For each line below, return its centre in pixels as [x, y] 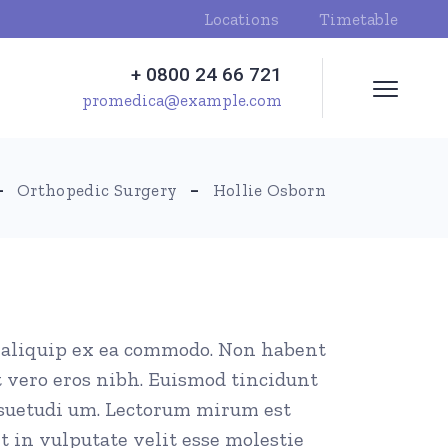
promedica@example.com [182, 100]
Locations [241, 18]
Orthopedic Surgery [97, 190]
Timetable [358, 18]
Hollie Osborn [269, 190]
